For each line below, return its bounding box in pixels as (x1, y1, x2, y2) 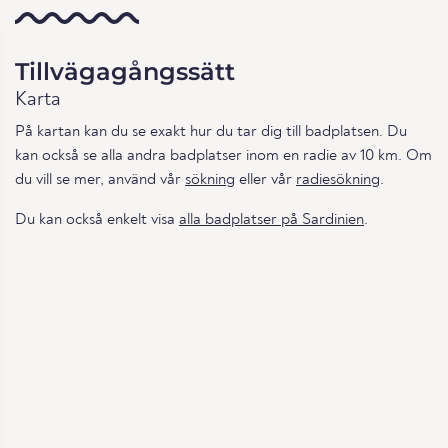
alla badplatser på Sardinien (179, 211, 364, 228)
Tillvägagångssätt (15, 56, 235, 86)
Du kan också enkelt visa (15, 211, 179, 228)
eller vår (235, 171, 296, 188)
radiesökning (296, 171, 380, 188)
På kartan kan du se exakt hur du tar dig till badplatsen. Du (15, 123, 407, 140)
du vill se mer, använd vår (15, 171, 185, 188)
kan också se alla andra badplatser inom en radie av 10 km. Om (15, 147, 432, 164)
